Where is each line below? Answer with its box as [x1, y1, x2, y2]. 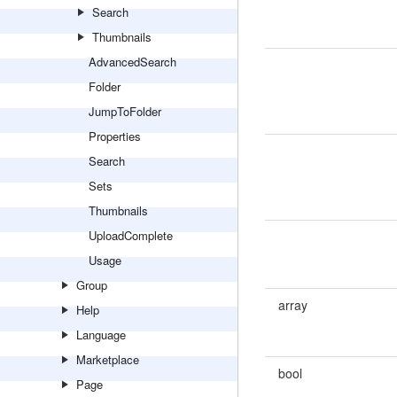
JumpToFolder [89, 103, 161, 120]
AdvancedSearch [89, 53, 176, 70]
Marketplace [76, 351, 139, 368]
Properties [89, 128, 141, 144]
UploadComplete [89, 227, 173, 244]
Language [76, 326, 126, 343]
